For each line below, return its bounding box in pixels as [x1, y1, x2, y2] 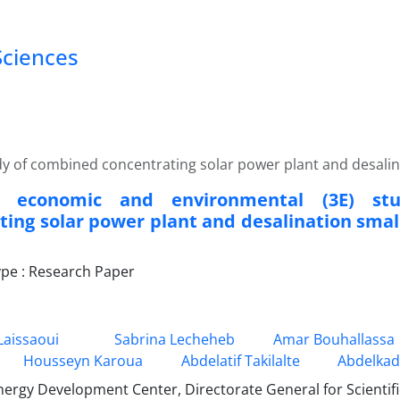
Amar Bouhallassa [272, 329, 395, 349]
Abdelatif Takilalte [180, 351, 300, 371]
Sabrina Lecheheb [113, 329, 235, 349]
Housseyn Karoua [22, 351, 143, 371]
